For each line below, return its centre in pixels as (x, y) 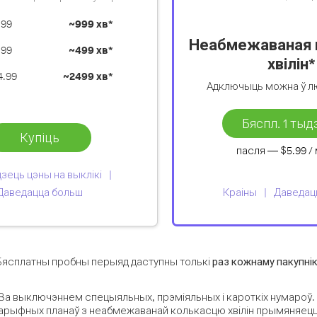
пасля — (258, 150)
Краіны (240, 192)
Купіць (39, 137)
